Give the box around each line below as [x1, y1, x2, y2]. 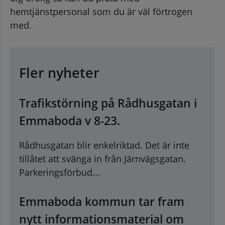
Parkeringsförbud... [19, 166, 100, 178]
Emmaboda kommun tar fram [19, 193, 184, 209]
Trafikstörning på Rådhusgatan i [19, 94, 197, 111]
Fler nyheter [19, 63, 99, 82]
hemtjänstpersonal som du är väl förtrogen [10, 5, 192, 18]
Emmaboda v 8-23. [19, 112, 120, 129]
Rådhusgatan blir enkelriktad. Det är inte [19, 139, 189, 151]
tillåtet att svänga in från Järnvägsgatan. [19, 152, 186, 165]
